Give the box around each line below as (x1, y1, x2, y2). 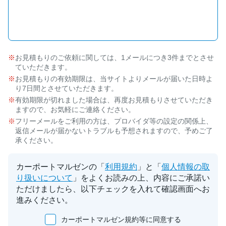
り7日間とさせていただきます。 (15, 84, 118, 93)
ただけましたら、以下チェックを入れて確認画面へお (16, 185, 210, 194)
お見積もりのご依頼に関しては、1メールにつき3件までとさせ (15, 53, 214, 62)
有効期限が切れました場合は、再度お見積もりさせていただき (15, 96, 213, 104)
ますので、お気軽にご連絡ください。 (15, 105, 135, 114)
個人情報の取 (161, 162, 210, 172)
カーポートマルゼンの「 (16, 162, 105, 172)
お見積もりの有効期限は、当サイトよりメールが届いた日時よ (15, 75, 213, 83)
